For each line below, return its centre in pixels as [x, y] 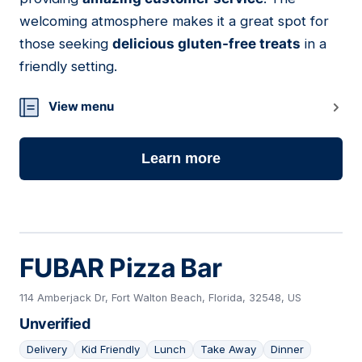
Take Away [228, 349]
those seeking [66, 44]
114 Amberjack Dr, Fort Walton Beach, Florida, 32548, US [160, 298]
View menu [81, 107]
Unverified [55, 324]
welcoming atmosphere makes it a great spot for [174, 21]
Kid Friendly [111, 349]
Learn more [181, 159]
